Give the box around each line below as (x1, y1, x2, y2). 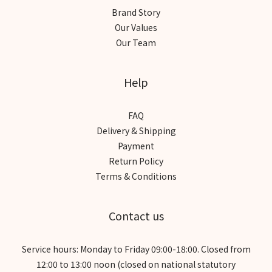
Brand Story (112, 5, 160, 18)
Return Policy (109, 154, 163, 167)
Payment (118, 139, 154, 152)
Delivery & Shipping (96, 124, 176, 137)
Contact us (108, 207, 164, 223)
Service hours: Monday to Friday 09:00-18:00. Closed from (21, 242, 251, 255)
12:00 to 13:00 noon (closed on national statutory (36, 257, 236, 270)
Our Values (115, 21, 157, 33)
